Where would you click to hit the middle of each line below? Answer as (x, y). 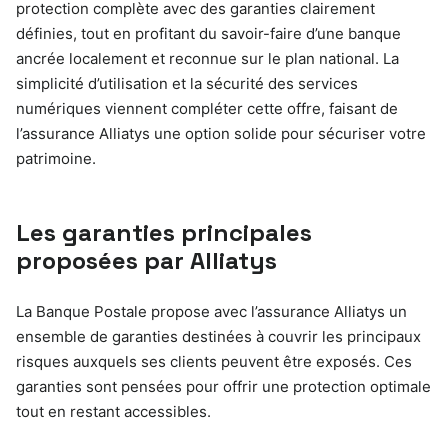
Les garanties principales (164, 232)
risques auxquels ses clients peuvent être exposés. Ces (214, 361)
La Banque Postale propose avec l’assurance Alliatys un (211, 311)
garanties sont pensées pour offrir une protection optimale (223, 386)
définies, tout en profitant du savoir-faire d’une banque (208, 33)
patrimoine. (56, 158)
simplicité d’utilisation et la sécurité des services (187, 83)
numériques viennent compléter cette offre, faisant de (207, 108)
